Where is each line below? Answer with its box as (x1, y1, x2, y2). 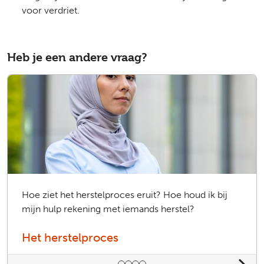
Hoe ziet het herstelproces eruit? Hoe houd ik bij (22, 189, 227, 200)
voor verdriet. (22, 5, 80, 16)
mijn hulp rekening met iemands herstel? (22, 203, 194, 214)
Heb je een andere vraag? (7, 51, 147, 64)
